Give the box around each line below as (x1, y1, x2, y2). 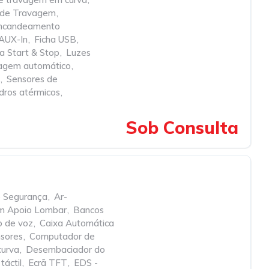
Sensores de (7, 73, 58, 85)
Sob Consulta (125, 116, 238, 138)
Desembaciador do (26, 244, 105, 255)
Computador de (29, 231, 95, 242)
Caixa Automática (40, 217, 114, 229)
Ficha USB (34, 34, 76, 45)
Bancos (73, 204, 104, 216)
